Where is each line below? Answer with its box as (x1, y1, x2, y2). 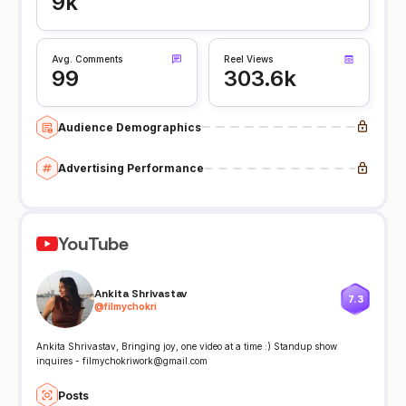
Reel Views (224, 53, 273, 65)
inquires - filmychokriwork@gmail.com (36, 355, 208, 367)
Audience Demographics (58, 120, 201, 134)
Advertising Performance (58, 161, 204, 176)
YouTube (58, 232, 129, 256)
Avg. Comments (52, 53, 122, 65)
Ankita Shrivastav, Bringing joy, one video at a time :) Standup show (36, 341, 337, 353)
